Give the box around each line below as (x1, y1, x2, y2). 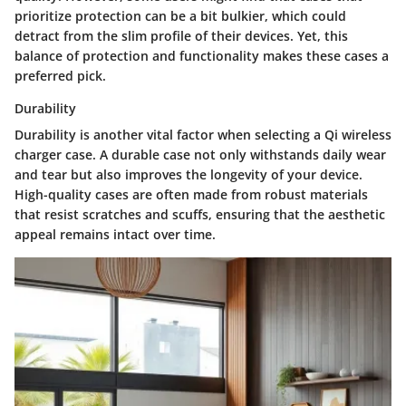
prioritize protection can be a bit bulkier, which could (14, 6, 346, 24)
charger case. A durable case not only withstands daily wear (14, 145, 386, 163)
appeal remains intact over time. (14, 225, 216, 243)
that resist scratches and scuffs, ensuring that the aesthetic (14, 205, 385, 223)
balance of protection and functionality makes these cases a (14, 46, 389, 64)
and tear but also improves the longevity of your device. (14, 165, 362, 183)
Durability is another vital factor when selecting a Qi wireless (14, 125, 391, 143)
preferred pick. (14, 66, 106, 84)
